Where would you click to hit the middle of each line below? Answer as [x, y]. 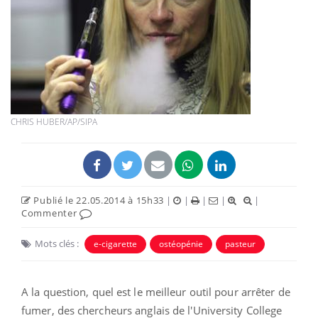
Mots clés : [57, 243]
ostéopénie [181, 243]
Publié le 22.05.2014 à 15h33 [98, 200]
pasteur [240, 243]
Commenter [50, 213]
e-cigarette [115, 243]
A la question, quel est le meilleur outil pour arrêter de [156, 291]
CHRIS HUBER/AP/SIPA [54, 121]
